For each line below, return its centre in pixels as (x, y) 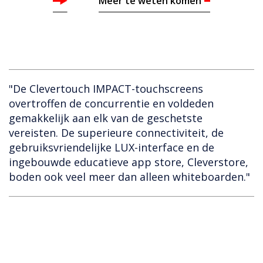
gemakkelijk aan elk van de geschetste (106, 118)
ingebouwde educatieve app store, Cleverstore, (129, 162)
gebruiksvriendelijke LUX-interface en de (112, 148)
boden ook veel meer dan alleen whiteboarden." (129, 177)
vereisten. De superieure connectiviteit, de (116, 133)
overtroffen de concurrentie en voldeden (111, 104)
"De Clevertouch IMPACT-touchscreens (106, 89)
